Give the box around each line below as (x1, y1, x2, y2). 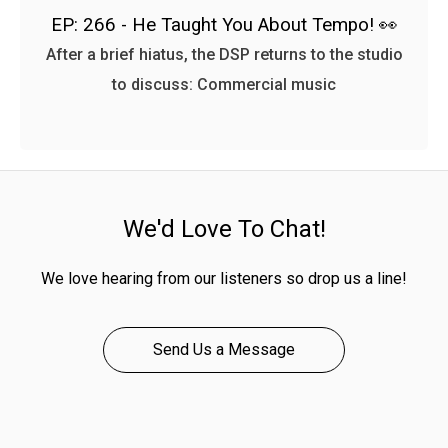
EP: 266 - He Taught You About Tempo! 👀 (50, 13, 398, 36)
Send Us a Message (153, 339, 295, 359)
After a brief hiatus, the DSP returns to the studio (45, 44, 403, 64)
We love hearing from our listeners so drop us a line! (41, 268, 407, 288)
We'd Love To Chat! (122, 214, 326, 243)
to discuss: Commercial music (112, 74, 336, 94)
